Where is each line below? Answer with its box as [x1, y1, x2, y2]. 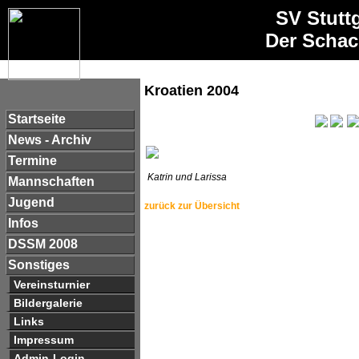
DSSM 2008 [8, 237, 78, 251]
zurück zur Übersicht [144, 200, 240, 212]
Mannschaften [8, 175, 95, 188]
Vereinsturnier [14, 278, 90, 291]
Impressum [14, 333, 74, 346]
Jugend [8, 196, 54, 209]
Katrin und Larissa [147, 171, 227, 183]
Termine [8, 154, 57, 167]
